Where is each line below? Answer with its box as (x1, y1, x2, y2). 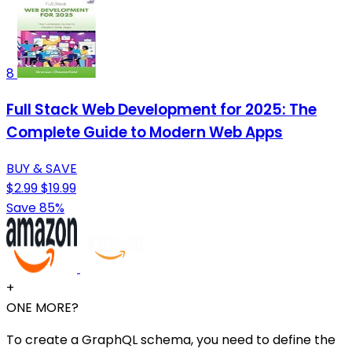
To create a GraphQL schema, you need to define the (6, 330, 335, 349)
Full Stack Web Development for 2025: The (6, 99, 317, 121)
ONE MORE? (6, 298, 79, 317)
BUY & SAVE (6, 159, 77, 178)
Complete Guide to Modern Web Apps (6, 122, 283, 144)
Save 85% (6, 198, 64, 217)
